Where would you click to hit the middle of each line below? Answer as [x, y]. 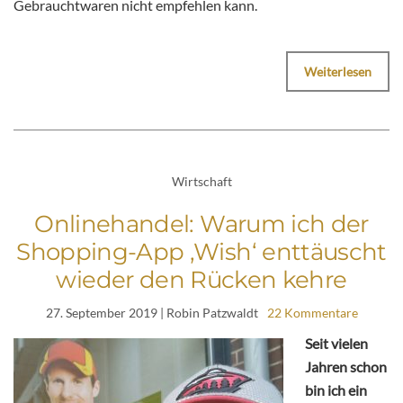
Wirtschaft [201, 182]
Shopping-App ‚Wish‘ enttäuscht [201, 251]
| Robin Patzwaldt [207, 312]
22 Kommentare [312, 312]
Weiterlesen [338, 72]
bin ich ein [336, 390]
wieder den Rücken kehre [201, 279]
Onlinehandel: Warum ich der [201, 224]
